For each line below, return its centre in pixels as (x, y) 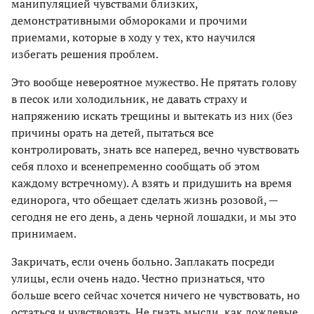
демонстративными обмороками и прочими (129, 21)
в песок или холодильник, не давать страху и (129, 99)
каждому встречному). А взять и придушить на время (151, 183)
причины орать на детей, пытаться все (112, 133)
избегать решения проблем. (85, 54)
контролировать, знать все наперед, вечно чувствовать (155, 150)
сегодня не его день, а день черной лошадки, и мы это (154, 217)
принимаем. (44, 234)
